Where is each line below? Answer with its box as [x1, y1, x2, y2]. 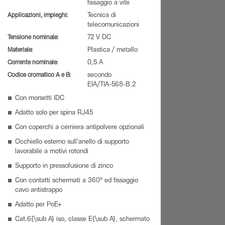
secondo [87, 72, 111, 79]
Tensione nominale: [8, 35, 58, 41]
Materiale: [8, 47, 33, 53]
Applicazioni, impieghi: [8, 13, 68, 19]
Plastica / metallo [87, 47, 138, 54]
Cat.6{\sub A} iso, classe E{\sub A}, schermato [15, 216, 150, 223]
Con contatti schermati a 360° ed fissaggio [15, 178, 138, 184]
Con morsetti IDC [15, 95, 64, 102]
